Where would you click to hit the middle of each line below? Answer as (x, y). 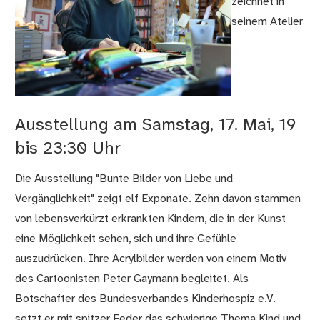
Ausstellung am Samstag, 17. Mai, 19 (156, 125)
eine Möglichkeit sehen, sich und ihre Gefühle (126, 239)
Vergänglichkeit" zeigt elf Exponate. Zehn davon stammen (158, 199)
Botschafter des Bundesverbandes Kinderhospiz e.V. (146, 299)
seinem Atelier (267, 22)
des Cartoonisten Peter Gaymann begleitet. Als (132, 279)
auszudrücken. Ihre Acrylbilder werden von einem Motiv (151, 259)
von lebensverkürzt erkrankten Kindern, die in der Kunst (151, 219)
